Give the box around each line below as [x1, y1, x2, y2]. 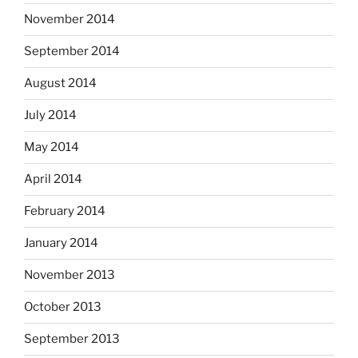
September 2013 [24, 332, 120, 347]
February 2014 [24, 204, 105, 219]
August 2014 [24, 76, 97, 91]
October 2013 [24, 300, 101, 315]
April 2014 [24, 172, 82, 187]
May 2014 [24, 140, 79, 155]
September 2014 [24, 44, 120, 59]
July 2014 [24, 108, 77, 123]
